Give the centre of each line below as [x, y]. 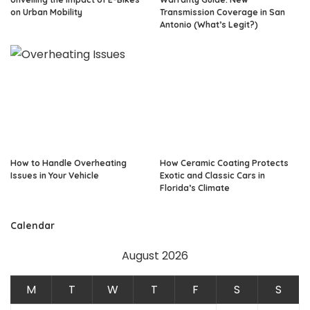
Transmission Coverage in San [222, 12]
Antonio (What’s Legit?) [209, 25]
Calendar [33, 225]
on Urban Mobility [46, 12]
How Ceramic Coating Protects [224, 163]
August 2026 [155, 255]
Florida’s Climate [195, 188]
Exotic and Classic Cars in [212, 175]
